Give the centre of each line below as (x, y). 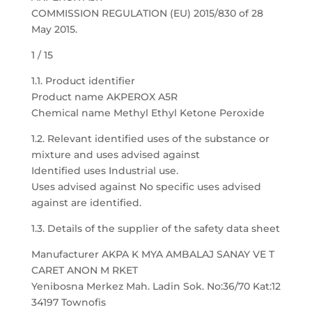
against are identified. (86, 203)
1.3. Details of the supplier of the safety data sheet (155, 228)
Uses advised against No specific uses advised (146, 187)
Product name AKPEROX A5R (104, 97)
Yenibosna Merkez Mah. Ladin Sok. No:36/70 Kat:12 (156, 286)
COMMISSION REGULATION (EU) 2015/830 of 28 (147, 13)
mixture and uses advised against (115, 155)
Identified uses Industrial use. (104, 171)
